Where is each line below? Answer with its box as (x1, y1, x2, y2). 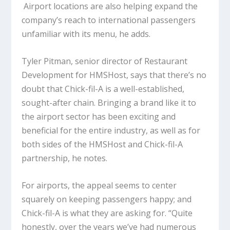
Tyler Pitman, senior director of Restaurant (22, 55, 188, 67)
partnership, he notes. (22, 152, 110, 164)
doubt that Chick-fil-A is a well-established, (22, 83, 185, 94)
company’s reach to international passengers (22, 14, 196, 26)
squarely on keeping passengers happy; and (22, 193, 192, 205)
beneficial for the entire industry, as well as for (22, 124, 201, 136)
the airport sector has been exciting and (22, 110, 176, 122)
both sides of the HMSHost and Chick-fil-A (22, 138, 183, 150)
